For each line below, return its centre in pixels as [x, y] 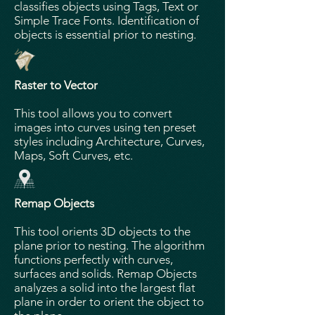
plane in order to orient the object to [109, 302]
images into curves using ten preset [105, 127]
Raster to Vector [56, 85]
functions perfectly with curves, [94, 259]
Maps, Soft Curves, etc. [73, 155]
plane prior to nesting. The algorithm [109, 245]
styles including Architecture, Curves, [109, 141]
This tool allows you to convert [93, 113]
